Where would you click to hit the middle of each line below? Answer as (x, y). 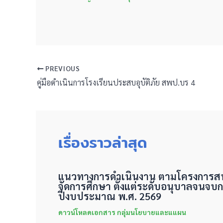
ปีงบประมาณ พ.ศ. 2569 (110, 196)
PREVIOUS (62, 68)
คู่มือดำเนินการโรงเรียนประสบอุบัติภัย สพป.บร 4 (116, 83)
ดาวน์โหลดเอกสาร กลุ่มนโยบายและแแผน (122, 212)
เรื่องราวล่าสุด (103, 143)
